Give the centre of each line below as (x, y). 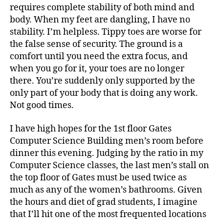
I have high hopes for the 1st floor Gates (91, 129)
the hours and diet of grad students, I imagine (104, 202)
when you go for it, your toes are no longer (97, 69)
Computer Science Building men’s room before (107, 141)
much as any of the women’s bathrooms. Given (106, 190)
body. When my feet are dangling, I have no (100, 20)
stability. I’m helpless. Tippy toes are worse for (106, 32)
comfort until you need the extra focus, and (99, 56)
